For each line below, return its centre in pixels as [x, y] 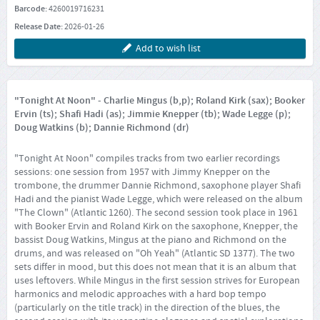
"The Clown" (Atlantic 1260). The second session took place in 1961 [156, 212]
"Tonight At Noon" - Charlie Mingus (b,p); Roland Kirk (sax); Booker [160, 101]
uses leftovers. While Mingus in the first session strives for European [157, 280]
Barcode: [31, 9]
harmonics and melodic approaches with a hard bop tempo [140, 294]
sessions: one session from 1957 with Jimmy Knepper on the [142, 172]
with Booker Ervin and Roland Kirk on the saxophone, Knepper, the [156, 226]
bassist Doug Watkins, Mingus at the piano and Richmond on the [150, 240]
